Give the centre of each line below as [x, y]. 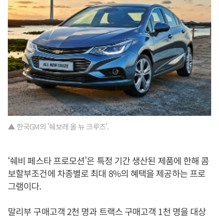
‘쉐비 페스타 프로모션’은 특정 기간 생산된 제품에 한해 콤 [109, 160]
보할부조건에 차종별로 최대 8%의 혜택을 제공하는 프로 [107, 173]
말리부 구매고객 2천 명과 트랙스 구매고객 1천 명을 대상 [107, 211]
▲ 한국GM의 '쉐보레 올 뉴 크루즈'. [58, 126]
